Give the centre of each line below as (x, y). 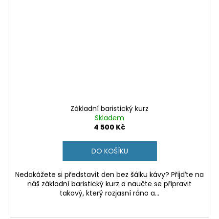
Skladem (109, 118)
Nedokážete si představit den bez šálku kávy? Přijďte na (109, 175)
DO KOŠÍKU (109, 151)
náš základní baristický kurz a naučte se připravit (109, 184)
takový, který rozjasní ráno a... (109, 193)
